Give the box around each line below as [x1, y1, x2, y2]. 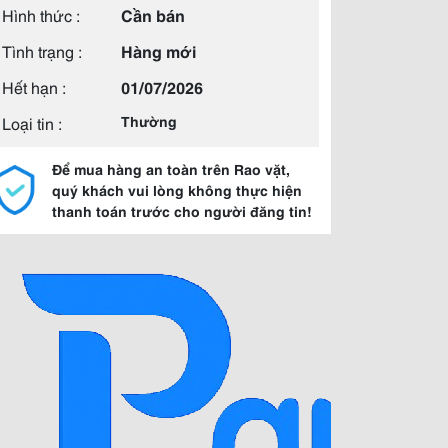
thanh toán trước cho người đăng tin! [52, 201, 312, 221]
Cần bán [121, 3, 185, 26]
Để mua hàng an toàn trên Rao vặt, [52, 159, 290, 179]
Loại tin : [2, 111, 62, 134]
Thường [121, 111, 177, 131]
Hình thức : [2, 3, 80, 26]
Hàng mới [121, 39, 196, 62]
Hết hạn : [2, 75, 66, 98]
